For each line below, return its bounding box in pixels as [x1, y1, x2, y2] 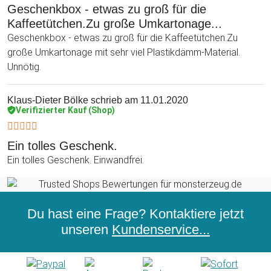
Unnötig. [7, 60, 41, 73]
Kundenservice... [112, 221, 210, 237]
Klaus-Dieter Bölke [7, 94, 88, 105]
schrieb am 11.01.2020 [88, 94, 188, 105]
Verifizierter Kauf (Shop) [16, 105, 115, 115]
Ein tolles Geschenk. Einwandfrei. [7, 154, 144, 166]
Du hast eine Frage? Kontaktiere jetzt [27, 206, 244, 221]
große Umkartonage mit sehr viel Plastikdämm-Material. [7, 46, 240, 58]
